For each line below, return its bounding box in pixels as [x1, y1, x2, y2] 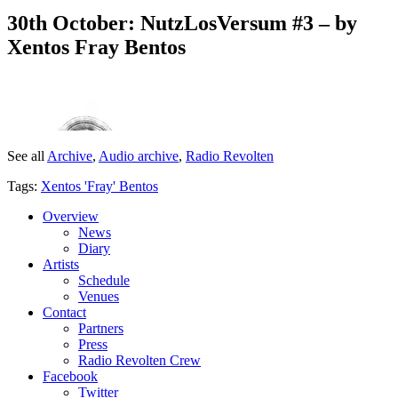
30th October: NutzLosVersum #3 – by [7, 11, 357, 35]
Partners [78, 320, 123, 336]
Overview [43, 208, 99, 224]
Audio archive [99, 147, 179, 163]
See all [7, 147, 47, 163]
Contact [43, 304, 86, 320]
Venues [78, 288, 119, 304]
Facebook [43, 368, 98, 384]
